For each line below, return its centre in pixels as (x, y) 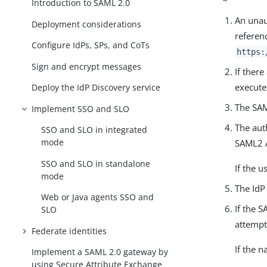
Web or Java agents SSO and (98, 197)
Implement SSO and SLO (81, 108)
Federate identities (69, 231)
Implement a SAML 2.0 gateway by (100, 252)
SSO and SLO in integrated (94, 130)
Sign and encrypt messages (87, 66)
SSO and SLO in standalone (96, 163)
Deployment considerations (87, 24)
